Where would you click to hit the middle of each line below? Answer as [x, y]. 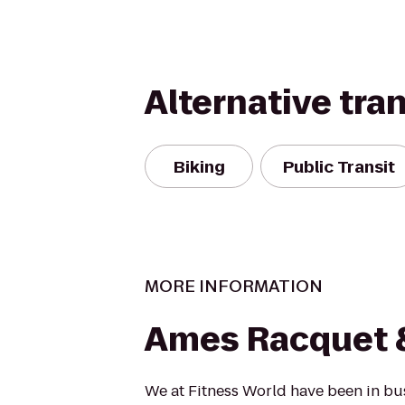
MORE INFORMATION [234, 286]
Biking [199, 166]
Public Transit [339, 166]
